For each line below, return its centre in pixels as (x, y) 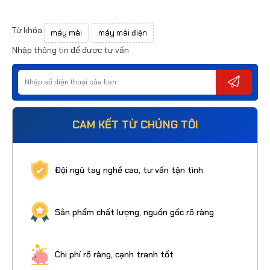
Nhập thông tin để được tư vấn (71, 50)
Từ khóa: (28, 30)
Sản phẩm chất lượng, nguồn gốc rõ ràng (134, 212)
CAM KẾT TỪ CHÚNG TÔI (135, 124)
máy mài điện (123, 33)
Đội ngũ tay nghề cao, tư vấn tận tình (129, 170)
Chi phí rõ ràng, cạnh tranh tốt (114, 254)
